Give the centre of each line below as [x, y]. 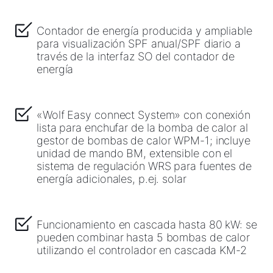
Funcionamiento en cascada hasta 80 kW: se [147, 225]
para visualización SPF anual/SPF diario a [139, 44]
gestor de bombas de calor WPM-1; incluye [144, 140]
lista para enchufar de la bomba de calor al [142, 128]
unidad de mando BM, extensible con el [135, 153]
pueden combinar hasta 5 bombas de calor [144, 237]
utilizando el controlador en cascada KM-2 [142, 250]
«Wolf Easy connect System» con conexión [144, 115]
